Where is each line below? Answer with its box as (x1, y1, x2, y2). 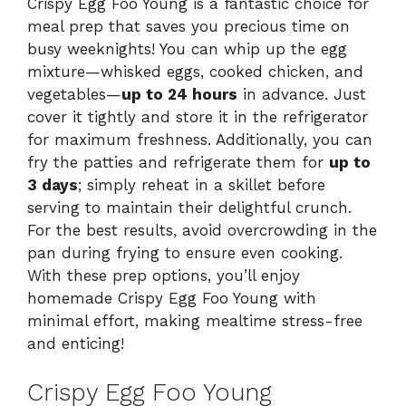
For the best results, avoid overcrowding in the (27, 220, 377, 239)
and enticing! (27, 333, 124, 353)
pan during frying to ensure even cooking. (27, 243, 343, 262)
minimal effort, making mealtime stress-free (27, 311, 362, 330)
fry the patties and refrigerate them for (27, 152, 329, 171)
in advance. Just (237, 84, 366, 103)
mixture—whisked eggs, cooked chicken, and (27, 62, 363, 81)
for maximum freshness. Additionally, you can (27, 130, 372, 149)
